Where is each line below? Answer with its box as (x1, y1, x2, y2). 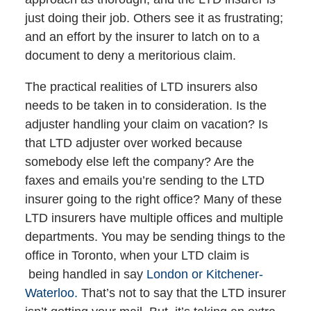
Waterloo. (24, 286, 78, 301)
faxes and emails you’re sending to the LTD (24, 174, 264, 188)
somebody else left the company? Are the (24, 155, 254, 169)
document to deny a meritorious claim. (24, 49, 236, 63)
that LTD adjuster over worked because (24, 136, 242, 151)
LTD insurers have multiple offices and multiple (24, 211, 283, 226)
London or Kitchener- (146, 267, 263, 282)
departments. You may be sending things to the (24, 230, 285, 244)
